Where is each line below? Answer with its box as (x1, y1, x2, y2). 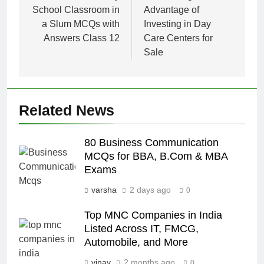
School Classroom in (32, 5, 120, 15)
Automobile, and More (84, 236, 188, 249)
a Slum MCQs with (42, 19, 120, 29)
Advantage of (144, 5, 199, 15)
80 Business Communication (84, 137, 219, 149)
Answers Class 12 (44, 33, 120, 44)
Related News (19, 102, 114, 119)
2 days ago (130, 185, 171, 195)
